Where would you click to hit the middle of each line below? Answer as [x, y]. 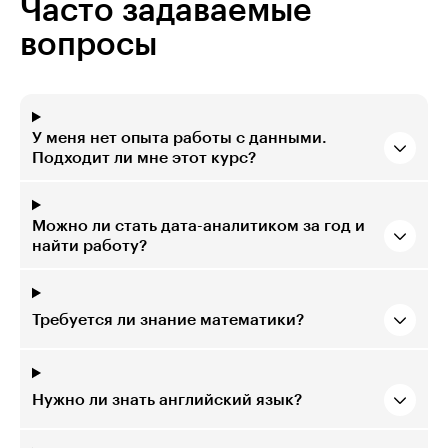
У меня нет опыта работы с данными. [179, 138]
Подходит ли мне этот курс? [144, 158]
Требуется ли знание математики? [168, 320]
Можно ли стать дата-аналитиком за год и [198, 226]
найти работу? [89, 246]
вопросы [88, 45]
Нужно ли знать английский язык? [167, 400]
